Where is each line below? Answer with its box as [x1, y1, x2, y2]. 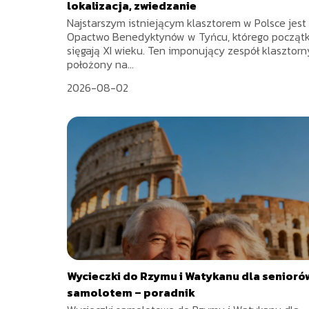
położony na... [67, 56, 134, 73]
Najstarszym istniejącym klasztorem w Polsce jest [67, 14, 306, 32]
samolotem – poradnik [67, 284, 195, 301]
